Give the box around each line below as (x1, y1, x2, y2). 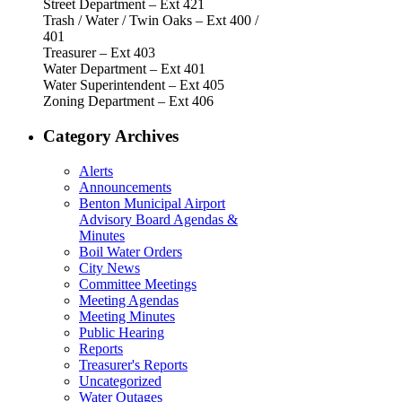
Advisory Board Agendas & (79, 211, 238, 227)
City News (79, 259, 140, 275)
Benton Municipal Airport (79, 195, 225, 211)
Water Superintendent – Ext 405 (43, 77, 224, 93)
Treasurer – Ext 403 (43, 45, 155, 61)
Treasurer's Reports (79, 356, 188, 372)
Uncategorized (79, 372, 162, 389)
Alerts (79, 162, 113, 179)
